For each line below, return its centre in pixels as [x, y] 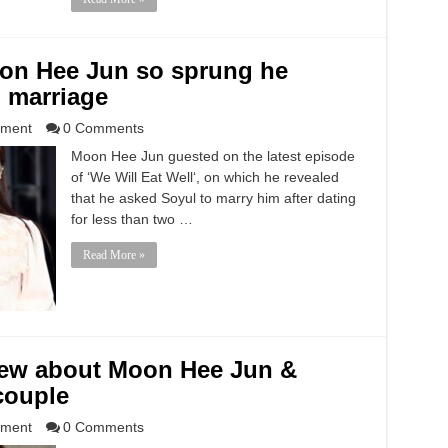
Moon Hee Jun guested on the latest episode [212, 156]
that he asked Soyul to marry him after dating [213, 198]
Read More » [113, 255]
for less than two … [131, 219]
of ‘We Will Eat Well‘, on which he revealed [204, 177]
